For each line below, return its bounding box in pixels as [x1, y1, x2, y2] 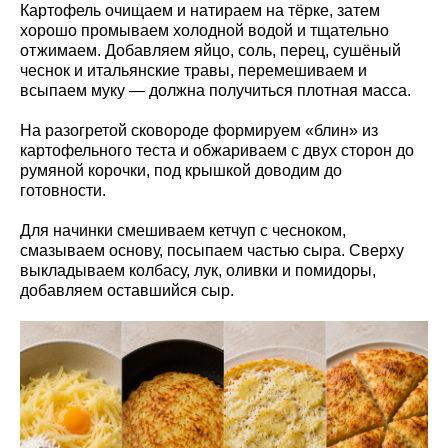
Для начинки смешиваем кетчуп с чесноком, [20, 221, 346, 239]
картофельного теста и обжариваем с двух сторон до [20, 141, 414, 159]
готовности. [20, 181, 106, 199]
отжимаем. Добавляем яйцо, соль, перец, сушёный [20, 41, 401, 59]
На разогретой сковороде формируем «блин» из [20, 121, 378, 139]
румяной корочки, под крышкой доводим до [20, 161, 342, 179]
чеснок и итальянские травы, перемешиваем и [20, 61, 367, 79]
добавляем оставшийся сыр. [20, 281, 234, 299]
